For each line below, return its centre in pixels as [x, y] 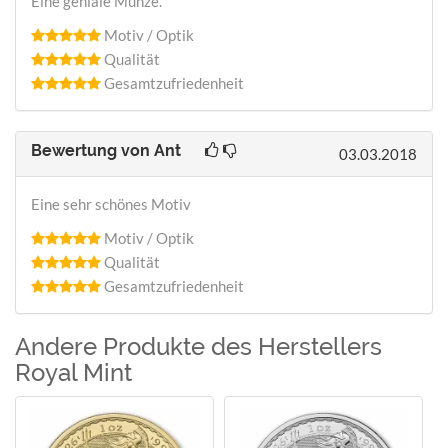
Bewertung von [92, 150]
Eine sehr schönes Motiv [111, 203]
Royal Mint [73, 372]
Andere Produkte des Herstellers [198, 346]
